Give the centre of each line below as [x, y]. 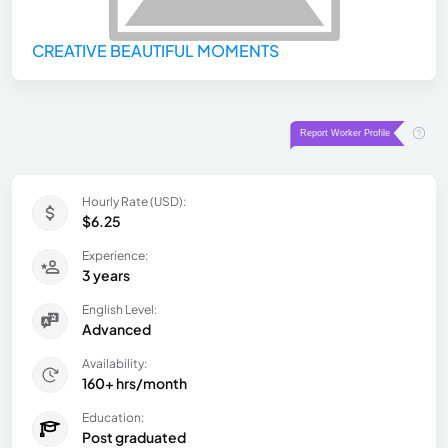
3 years [106, 274]
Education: [113, 417]
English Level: [119, 309]
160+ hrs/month [134, 382]
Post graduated [134, 436]
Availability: [114, 363]
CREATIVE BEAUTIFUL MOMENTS [155, 50]
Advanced [116, 328]
